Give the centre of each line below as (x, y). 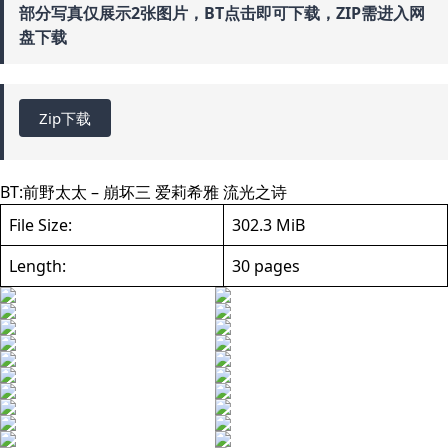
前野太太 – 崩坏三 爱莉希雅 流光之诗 (155, 192)
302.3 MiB (268, 225)
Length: (37, 266)
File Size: (40, 225)
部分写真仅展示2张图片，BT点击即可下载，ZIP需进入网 (222, 13)
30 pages (266, 266)
